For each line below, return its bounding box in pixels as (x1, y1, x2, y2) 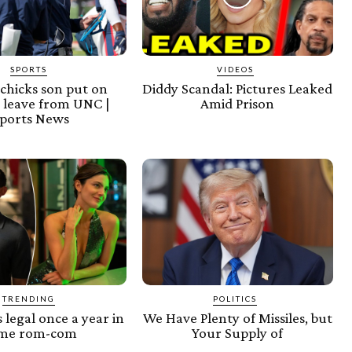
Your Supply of (192, 324, 284, 341)
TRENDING (2, 293, 55, 303)
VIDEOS (216, 64, 254, 75)
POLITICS (213, 293, 258, 303)
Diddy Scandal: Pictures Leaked (142, 80, 333, 97)
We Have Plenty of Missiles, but (142, 309, 332, 326)
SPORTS (9, 64, 47, 75)
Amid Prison (200, 95, 275, 112)
